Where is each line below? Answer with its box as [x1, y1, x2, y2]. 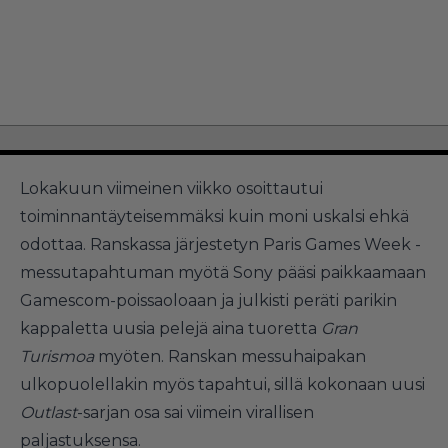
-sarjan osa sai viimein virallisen [77, 402, 314, 422]
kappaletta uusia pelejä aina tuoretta [20, 318, 321, 338]
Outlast [20, 402, 77, 422]
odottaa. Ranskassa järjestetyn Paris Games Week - [20, 234, 421, 254]
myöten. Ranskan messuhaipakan [94, 346, 366, 366]
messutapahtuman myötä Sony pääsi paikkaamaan [20, 262, 426, 282]
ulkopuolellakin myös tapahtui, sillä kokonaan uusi [20, 374, 425, 394]
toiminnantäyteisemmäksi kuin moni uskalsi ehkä [20, 206, 409, 226]
